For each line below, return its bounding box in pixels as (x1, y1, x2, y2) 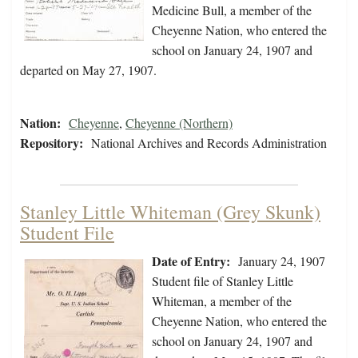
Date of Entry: (152, 252, 230, 271)
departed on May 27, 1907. (20, 62, 157, 79)
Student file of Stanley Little (152, 272, 293, 290)
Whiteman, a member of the (152, 292, 292, 310)
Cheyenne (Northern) (125, 114, 233, 132)
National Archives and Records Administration (91, 134, 327, 152)
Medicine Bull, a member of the (152, 2, 312, 19)
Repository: (20, 133, 83, 153)
